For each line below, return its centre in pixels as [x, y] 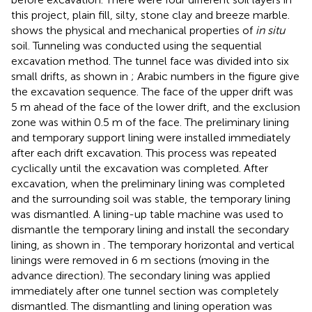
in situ [270, 30]
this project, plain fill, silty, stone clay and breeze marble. [150, 15]
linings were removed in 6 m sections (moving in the [140, 260]
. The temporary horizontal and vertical [199, 244]
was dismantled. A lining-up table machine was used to [147, 214]
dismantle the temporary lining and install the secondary [150, 229]
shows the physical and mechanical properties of [133, 30]
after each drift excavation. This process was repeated [144, 153]
